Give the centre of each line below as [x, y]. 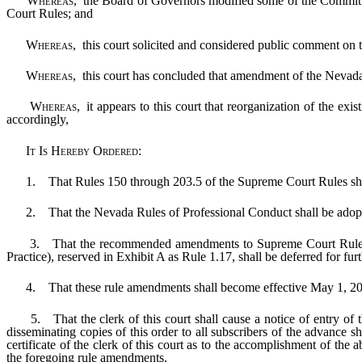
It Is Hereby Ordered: [74, 150]
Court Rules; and [50, 14]
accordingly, [38, 120]
